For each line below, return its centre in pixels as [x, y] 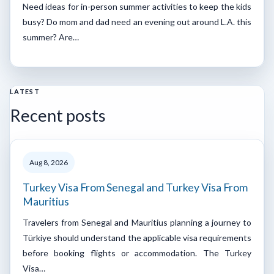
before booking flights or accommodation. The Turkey [137, 253]
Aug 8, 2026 [49, 162]
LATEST [25, 91]
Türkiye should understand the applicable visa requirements [137, 237]
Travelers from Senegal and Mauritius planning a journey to [137, 222]
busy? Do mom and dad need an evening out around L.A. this [137, 21]
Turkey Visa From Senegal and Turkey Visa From [135, 187]
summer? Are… [51, 37]
